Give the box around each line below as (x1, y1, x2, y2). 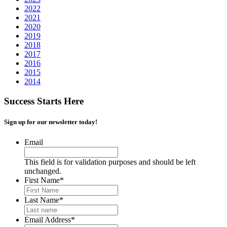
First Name (24, 175, 60, 184)
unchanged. (24, 166, 61, 175)
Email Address (24, 215, 71, 224)
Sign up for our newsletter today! (4, 118, 97, 126)
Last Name (24, 195, 59, 204)
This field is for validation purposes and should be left (24, 157, 196, 166)
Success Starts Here (4, 96, 84, 107)
